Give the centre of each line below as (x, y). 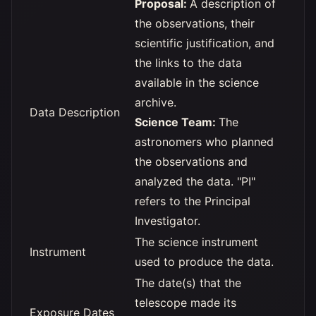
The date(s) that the (188, 283)
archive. (156, 102)
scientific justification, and (205, 43)
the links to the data (188, 63)
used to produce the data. (204, 262)
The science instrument (196, 242)
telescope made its (186, 303)
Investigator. (168, 221)
